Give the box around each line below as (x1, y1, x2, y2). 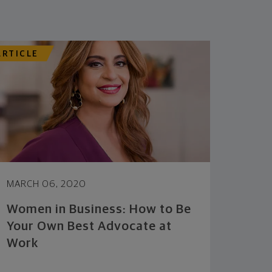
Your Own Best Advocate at (7, 220, 172, 233)
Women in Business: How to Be (7, 203, 192, 216)
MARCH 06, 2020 (7, 179, 87, 189)
